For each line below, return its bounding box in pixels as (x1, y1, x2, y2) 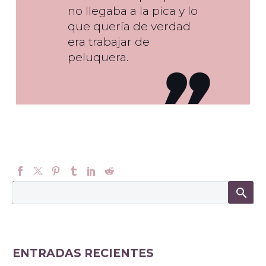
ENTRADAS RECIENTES (12, 246, 154, 260)
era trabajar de (68, 34, 150, 49)
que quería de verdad (68, 18, 191, 33)
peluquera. (68, 49, 129, 64)
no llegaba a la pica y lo (68, 3, 198, 18)
